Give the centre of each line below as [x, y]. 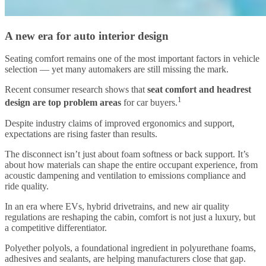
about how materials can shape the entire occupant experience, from [131, 164]
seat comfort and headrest [199, 90]
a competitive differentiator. [56, 227]
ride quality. [27, 186]
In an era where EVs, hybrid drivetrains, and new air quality [117, 206]
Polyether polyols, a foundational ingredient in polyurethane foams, [130, 248]
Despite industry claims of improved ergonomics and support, [120, 123]
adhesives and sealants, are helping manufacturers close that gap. [125, 258]
